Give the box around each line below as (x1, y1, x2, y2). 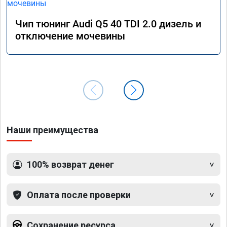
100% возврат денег (27, 159, 114, 170)
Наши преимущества (7, 125, 98, 136)
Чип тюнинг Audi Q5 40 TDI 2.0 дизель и (15, 18, 201, 30)
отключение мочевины (15, 30, 125, 43)
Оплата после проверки (27, 190, 131, 201)
